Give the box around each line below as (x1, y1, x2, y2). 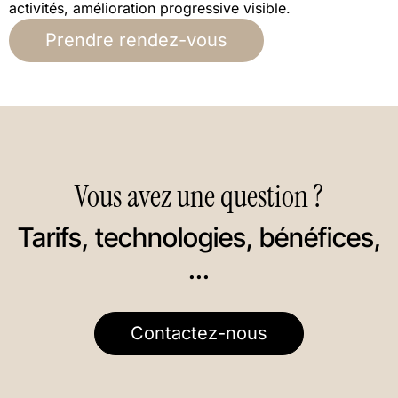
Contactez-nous (131, 322, 267, 344)
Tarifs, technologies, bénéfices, (17, 221, 381, 253)
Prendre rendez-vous (45, 29, 227, 51)
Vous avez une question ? (75, 177, 323, 217)
